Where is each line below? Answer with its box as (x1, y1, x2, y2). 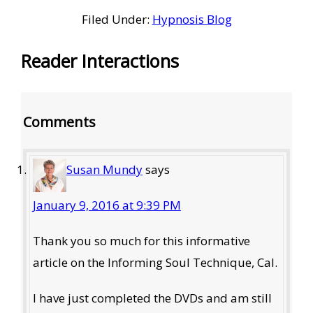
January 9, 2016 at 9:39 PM (32, 196, 181, 213)
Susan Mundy (66, 161, 143, 177)
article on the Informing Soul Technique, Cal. (32, 254, 277, 270)
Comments (23, 112, 96, 132)
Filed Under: (81, 11, 152, 28)
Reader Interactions (20, 49, 179, 73)
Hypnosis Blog (152, 11, 232, 28)
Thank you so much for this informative (32, 232, 250, 249)
